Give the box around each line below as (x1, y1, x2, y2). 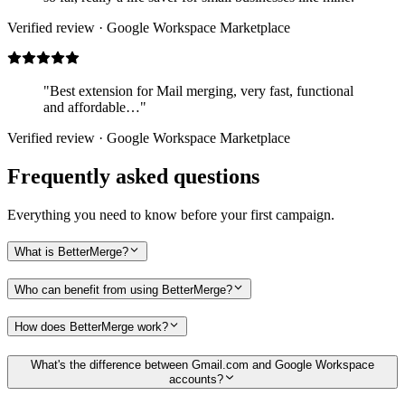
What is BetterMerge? (14, 244, 128, 259)
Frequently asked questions (7, 165, 259, 189)
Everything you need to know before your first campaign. (7, 207, 334, 223)
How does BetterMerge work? (14, 320, 168, 334)
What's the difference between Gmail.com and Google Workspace (31, 358, 374, 372)
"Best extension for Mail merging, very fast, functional (43, 83, 353, 99)
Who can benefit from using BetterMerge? (14, 282, 232, 297)
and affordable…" (43, 99, 146, 116)
